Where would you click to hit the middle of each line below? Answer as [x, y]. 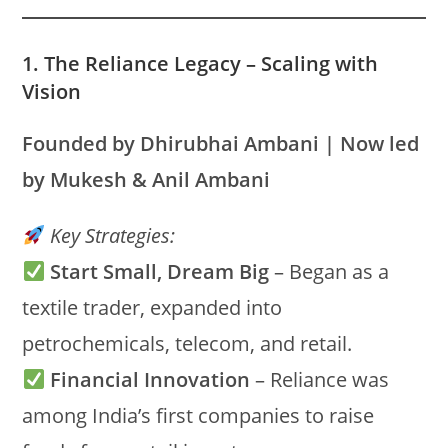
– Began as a [329, 271]
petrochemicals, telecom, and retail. [187, 343]
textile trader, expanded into [152, 307]
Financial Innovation [150, 379]
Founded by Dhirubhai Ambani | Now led [221, 143]
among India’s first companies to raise [198, 415]
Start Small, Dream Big [160, 271]
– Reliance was [320, 379]
